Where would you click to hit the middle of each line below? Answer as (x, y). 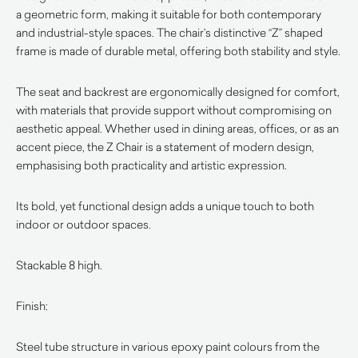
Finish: (32, 306)
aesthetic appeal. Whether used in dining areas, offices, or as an (177, 128)
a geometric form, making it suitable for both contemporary (169, 14)
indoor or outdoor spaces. (84, 224)
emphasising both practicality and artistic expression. (151, 165)
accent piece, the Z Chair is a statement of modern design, (165, 147)
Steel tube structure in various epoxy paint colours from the (168, 346)
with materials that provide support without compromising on (174, 110)
